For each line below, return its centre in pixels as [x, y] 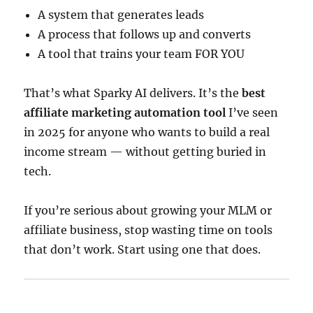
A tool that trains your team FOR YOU [141, 54]
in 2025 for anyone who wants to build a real [147, 132]
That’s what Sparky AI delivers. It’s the [133, 93]
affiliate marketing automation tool [125, 112]
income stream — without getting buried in [145, 152]
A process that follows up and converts [145, 34]
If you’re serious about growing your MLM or [148, 210]
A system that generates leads [121, 15]
